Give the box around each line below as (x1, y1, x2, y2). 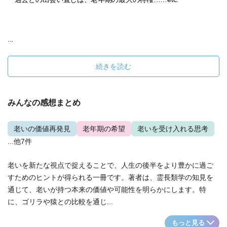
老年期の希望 (83, 125, 125, 133)
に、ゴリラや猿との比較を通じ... (8, 198, 113, 206)
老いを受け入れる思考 (137, 125, 208, 133)
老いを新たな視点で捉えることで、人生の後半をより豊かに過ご (8, 161, 213, 169)
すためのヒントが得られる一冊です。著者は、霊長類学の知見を (8, 173, 213, 181)
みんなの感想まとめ (8, 98, 81, 107)
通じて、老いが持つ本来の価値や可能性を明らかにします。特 (8, 185, 206, 194)
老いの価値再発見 (14, 125, 70, 133)
